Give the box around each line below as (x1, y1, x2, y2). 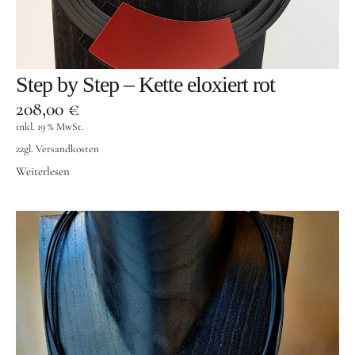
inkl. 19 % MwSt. (16, 120, 84, 133)
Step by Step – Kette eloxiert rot (16, 71, 275, 97)
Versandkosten (36, 142, 99, 155)
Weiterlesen (16, 163, 70, 178)
